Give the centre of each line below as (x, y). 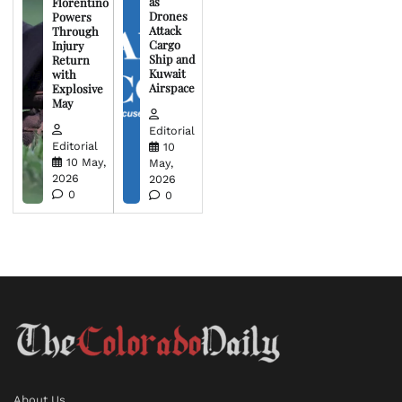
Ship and (173, 59)
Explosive (77, 89)
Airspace (172, 88)
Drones (169, 16)
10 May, (86, 162)
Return (70, 60)
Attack (166, 31)
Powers (71, 17)
